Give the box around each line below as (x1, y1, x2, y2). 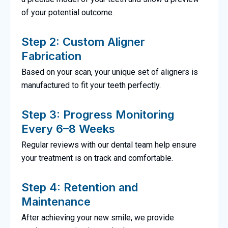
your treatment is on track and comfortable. (21, 153, 173, 163)
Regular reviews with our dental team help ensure (21, 140, 196, 150)
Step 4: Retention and (21, 181, 138, 194)
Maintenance (21, 195, 91, 209)
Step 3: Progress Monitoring (21, 108, 174, 122)
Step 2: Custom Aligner (21, 35, 145, 49)
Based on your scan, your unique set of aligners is (21, 67, 198, 77)
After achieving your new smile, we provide (21, 213, 174, 223)
